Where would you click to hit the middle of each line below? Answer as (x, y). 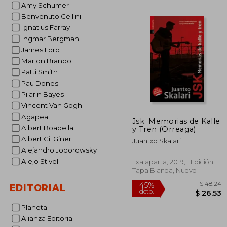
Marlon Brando (49, 61)
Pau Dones (42, 83)
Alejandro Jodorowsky (61, 150)
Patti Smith (42, 72)
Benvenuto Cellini (53, 16)
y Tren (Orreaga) (164, 129)
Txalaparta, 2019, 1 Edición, (174, 162)
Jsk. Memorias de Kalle (176, 121)
